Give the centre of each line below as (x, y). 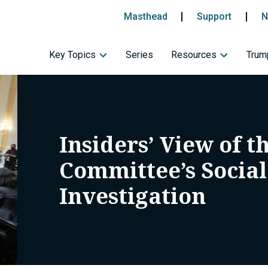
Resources (194, 55)
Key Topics (72, 55)
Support (214, 16)
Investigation (133, 196)
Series (139, 55)
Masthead (145, 16)
